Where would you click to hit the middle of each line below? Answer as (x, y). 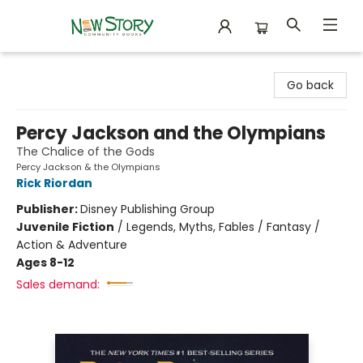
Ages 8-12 (45, 263)
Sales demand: (58, 284)
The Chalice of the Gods (85, 152)
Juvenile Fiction (65, 227)
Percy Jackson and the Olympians (171, 133)
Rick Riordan (54, 183)
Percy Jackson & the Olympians (88, 167)
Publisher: (48, 209)
